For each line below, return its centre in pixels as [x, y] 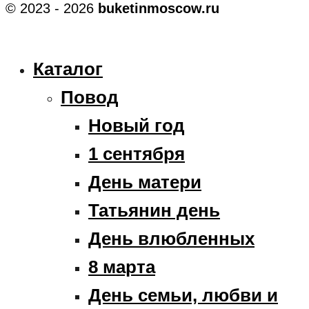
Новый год [137, 125]
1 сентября [137, 153]
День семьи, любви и [183, 295]
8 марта [122, 267]
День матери [145, 182]
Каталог [68, 69]
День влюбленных [171, 238]
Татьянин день [154, 210]
